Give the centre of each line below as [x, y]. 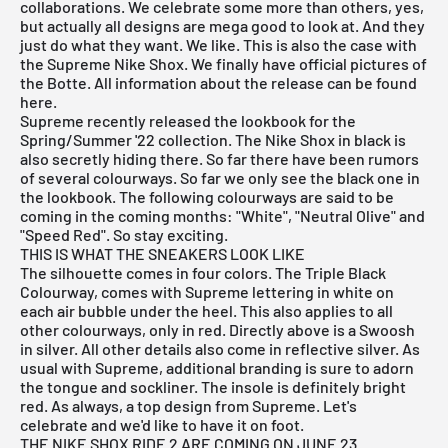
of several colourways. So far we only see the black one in [220, 178]
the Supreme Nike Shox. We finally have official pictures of [223, 64]
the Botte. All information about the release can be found [218, 83]
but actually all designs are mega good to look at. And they [222, 26]
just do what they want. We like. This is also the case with [218, 45]
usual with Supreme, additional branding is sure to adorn [217, 368]
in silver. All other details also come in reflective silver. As [220, 349]
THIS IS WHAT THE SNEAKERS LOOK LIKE [162, 254]
